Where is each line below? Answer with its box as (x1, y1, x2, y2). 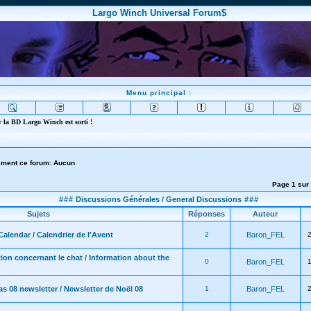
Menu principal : (126, 89, 192, 96)
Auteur (251, 210, 280, 218)
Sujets (25, 210, 52, 218)
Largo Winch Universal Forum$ (92, 8, 226, 18)
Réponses (186, 210, 227, 218)
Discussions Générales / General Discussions (74, 195, 242, 203)
